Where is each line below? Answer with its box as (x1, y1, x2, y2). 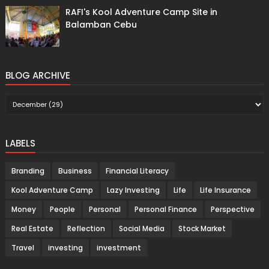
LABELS (5, 137, 35, 150)
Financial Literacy (105, 166, 169, 177)
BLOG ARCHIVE (5, 69, 70, 82)
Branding (11, 166, 44, 177)
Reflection (67, 223, 105, 234)
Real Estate (11, 223, 53, 234)
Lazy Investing (106, 185, 160, 196)
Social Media (118, 223, 165, 234)
